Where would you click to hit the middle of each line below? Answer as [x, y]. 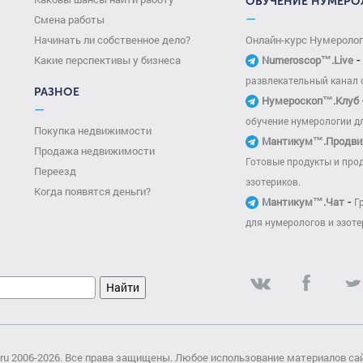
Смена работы [70, 19]
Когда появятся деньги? [93, 191]
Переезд [56, 171]
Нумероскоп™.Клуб [310, 100]
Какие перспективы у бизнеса [108, 60]
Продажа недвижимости [95, 151]
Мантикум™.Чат [303, 202]
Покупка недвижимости [93, 130]
